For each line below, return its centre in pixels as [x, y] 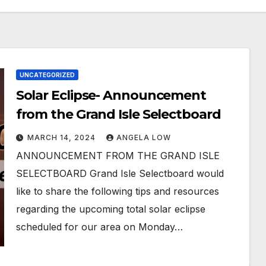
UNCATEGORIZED [47, 75]
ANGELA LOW [143, 137]
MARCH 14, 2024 [62, 137]
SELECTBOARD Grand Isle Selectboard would [120, 173]
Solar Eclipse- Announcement [111, 95]
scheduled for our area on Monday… [99, 227]
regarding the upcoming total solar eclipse [110, 209]
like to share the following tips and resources [117, 191]
